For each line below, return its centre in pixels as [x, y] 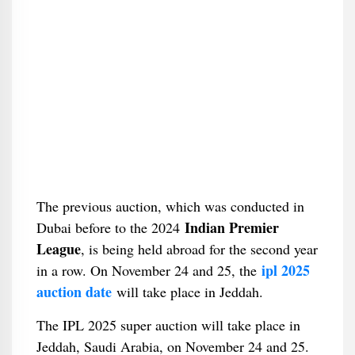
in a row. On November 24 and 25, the [149, 270]
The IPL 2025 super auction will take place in [168, 325]
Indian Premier [231, 227]
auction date [74, 292]
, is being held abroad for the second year [199, 249]
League [58, 249]
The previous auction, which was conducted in [170, 206]
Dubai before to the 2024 [110, 227]
